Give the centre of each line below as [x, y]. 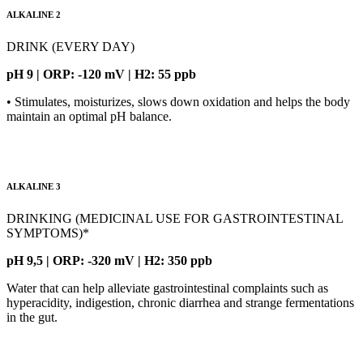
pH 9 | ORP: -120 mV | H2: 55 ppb [101, 75]
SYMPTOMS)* [48, 233]
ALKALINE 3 [34, 187]
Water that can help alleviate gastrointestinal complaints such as [167, 288]
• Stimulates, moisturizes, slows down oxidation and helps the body [178, 102]
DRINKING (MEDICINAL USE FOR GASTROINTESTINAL [175, 219]
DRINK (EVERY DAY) [70, 47]
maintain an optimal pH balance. [89, 117]
